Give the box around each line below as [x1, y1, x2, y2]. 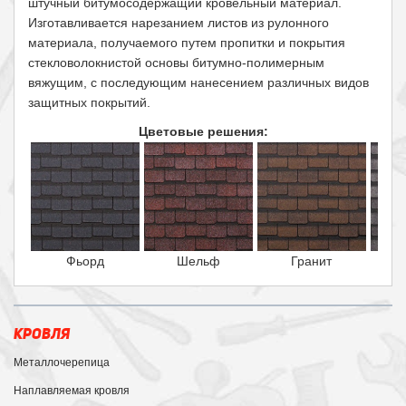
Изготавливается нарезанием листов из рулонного [28, 15, 329, 31]
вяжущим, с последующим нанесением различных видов [28, 75, 369, 91]
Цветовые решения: [138, 124, 268, 140]
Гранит [291, 254, 332, 269]
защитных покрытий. [28, 95, 150, 111]
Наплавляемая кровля [14, 384, 130, 398]
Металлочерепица [14, 356, 110, 370]
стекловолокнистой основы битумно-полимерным [28, 55, 324, 71]
